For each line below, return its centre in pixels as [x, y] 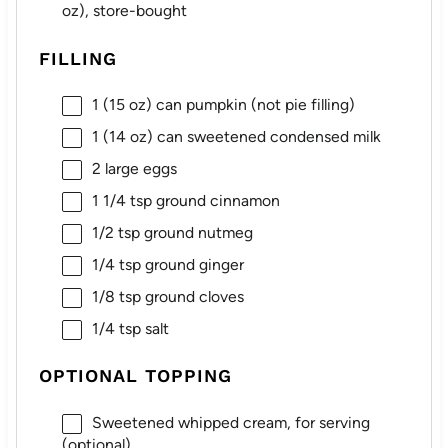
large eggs [138, 169]
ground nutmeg [196, 232]
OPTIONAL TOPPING [136, 376]
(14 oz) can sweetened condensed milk [239, 137]
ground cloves [192, 296]
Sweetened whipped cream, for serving [230, 422]
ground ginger [192, 264]
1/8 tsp [116, 296]
